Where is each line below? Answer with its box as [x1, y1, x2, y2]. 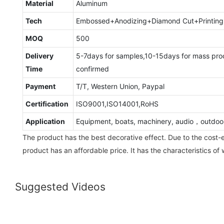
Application [25, 116, 65, 125]
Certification [25, 99, 68, 108]
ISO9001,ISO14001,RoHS [75, 99, 158, 108]
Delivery [25, 51, 53, 60]
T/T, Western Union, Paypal [75, 81, 164, 90]
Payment [25, 81, 55, 90]
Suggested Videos [15, 180, 105, 193]
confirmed [75, 64, 109, 73]
